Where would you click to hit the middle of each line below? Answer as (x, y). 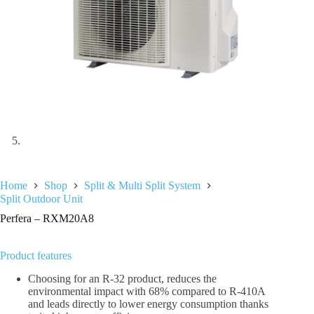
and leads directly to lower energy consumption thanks (148, 303)
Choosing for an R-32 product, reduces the (122, 278)
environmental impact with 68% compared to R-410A (146, 291)
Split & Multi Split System (142, 185)
